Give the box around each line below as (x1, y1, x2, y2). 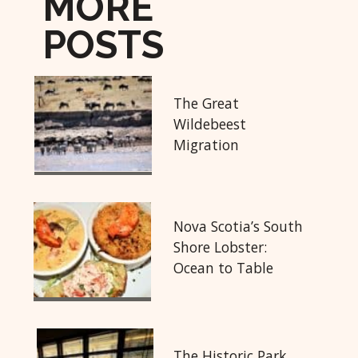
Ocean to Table (173, 257, 274, 277)
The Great (173, 93, 240, 113)
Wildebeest (173, 113, 247, 133)
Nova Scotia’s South (173, 216, 304, 236)
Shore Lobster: (173, 237, 268, 257)
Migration (173, 134, 240, 154)
